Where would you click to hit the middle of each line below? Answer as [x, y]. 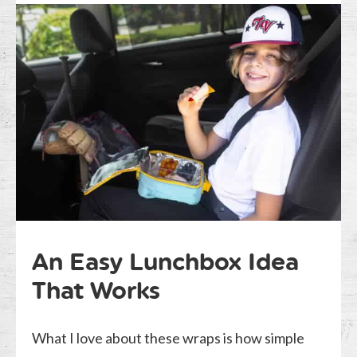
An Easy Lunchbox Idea [166, 262]
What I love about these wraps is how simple [169, 338]
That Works [96, 291]
